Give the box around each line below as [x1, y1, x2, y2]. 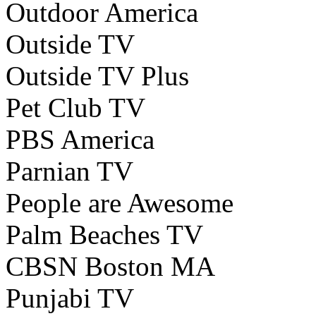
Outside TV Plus [6, 61, 189, 92]
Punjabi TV [6, 283, 134, 314]
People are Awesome [6, 188, 233, 219]
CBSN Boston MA [6, 251, 215, 282]
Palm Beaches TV [6, 219, 203, 250]
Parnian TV [6, 156, 133, 187]
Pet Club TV [6, 92, 145, 123]
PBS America [6, 124, 154, 155]
